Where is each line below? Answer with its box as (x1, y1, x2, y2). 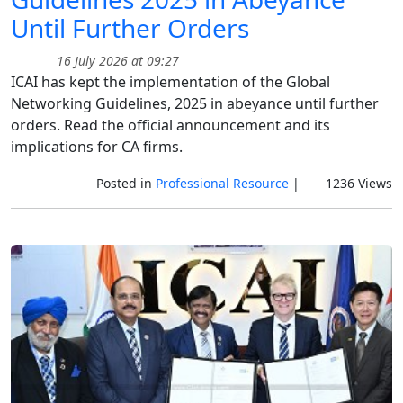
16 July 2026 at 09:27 (53, 52, 179, 70)
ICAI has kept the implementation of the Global (11, 72, 330, 93)
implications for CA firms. (11, 137, 183, 157)
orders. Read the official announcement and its (11, 115, 330, 136)
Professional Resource (155, 175, 289, 193)
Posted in (95, 175, 156, 193)
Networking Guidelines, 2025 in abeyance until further (11, 94, 379, 114)
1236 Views (322, 175, 392, 193)
